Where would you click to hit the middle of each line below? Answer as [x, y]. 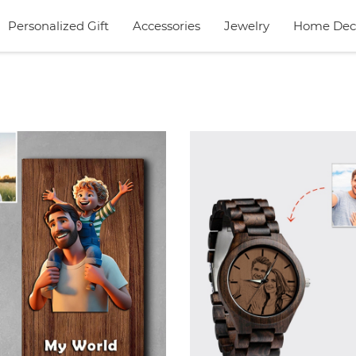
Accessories [166, 26]
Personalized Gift [58, 26]
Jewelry [247, 26]
